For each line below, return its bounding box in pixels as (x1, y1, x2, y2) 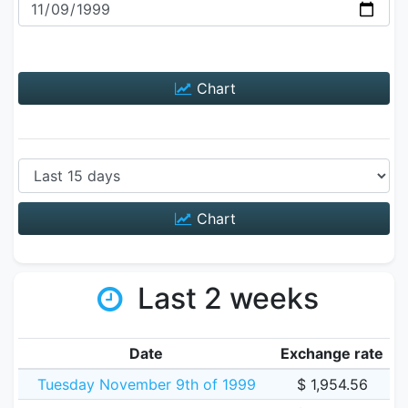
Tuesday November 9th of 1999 (36, 375, 256, 393)
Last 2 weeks (129, 280, 319, 316)
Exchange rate (280, 344, 383, 362)
